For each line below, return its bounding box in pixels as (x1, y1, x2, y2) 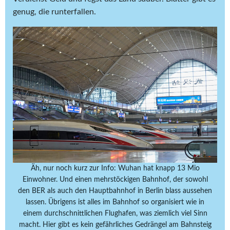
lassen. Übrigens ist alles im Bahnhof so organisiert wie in (26, 198, 204, 206)
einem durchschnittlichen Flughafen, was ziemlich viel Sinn (23, 209, 207, 217)
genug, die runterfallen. (13, 8, 98, 16)
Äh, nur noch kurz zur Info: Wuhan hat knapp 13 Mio (30, 164, 200, 172)
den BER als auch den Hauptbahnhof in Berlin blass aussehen (18, 187, 212, 195)
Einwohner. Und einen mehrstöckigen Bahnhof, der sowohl (22, 176, 208, 183)
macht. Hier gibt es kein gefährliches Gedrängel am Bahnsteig (18, 221, 212, 228)
